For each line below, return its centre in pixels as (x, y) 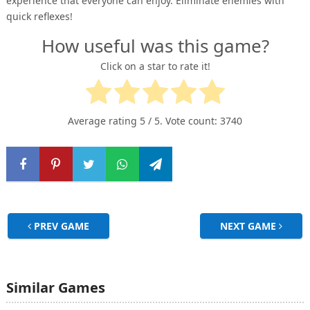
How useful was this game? (155, 46)
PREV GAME (60, 226)
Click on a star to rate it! (155, 66)
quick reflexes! (39, 16)
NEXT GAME (250, 226)
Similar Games (55, 288)
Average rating (104, 121)
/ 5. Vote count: (183, 121)
